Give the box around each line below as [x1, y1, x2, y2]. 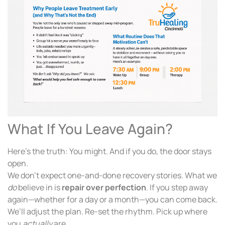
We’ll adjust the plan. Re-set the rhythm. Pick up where [8, 205, 207, 217]
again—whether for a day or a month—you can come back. [8, 193, 217, 205]
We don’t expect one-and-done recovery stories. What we [8, 169, 217, 181]
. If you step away [146, 181, 208, 193]
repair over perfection [62, 181, 146, 193]
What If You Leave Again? [8, 119, 173, 138]
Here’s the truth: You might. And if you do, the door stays [8, 145, 211, 157]
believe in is [17, 181, 62, 193]
